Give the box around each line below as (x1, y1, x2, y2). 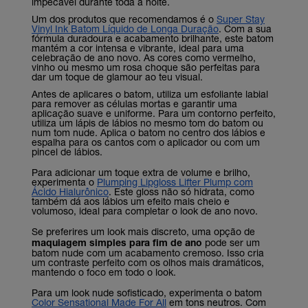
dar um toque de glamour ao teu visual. (32, 70, 203, 82)
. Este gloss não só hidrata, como (109, 185, 254, 197)
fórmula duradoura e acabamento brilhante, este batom (32, 32, 274, 44)
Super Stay (217, 12, 265, 25)
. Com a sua (219, 22, 272, 34)
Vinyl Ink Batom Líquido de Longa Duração (32, 22, 219, 34)
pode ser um (202, 236, 260, 248)
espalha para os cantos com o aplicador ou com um (32, 135, 260, 148)
